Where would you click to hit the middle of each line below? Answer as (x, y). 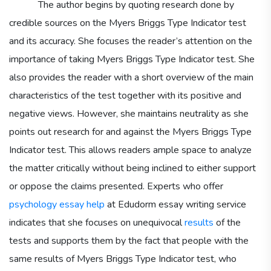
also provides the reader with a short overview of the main (131, 77)
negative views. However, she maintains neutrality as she (129, 113)
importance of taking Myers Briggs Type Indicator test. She (132, 59)
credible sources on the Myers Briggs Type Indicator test (128, 23)
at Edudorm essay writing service (175, 204)
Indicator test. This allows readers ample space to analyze (130, 150)
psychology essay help (57, 204)
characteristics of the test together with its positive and (125, 95)
